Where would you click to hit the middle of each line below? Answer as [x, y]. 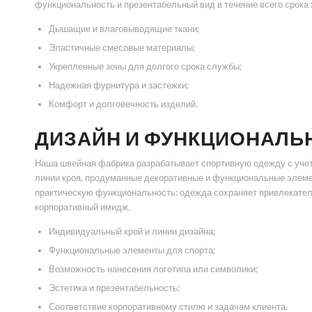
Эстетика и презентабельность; [114, 288]
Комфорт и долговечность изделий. [123, 104]
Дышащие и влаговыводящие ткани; [124, 29]
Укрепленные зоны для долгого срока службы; [145, 67]
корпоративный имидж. [83, 207]
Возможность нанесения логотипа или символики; [153, 269]
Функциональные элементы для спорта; [132, 250]
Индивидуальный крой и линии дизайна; [132, 232]
